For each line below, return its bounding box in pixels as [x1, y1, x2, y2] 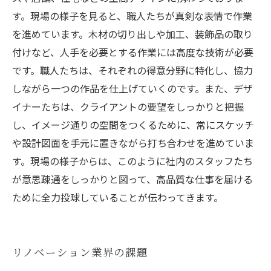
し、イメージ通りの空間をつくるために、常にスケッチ [12, 117, 254, 132]
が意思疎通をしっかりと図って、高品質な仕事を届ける [12, 172, 253, 186]
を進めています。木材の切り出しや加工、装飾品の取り [12, 27, 253, 41]
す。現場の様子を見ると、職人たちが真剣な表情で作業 [12, 8, 252, 23]
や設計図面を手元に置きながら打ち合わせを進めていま [12, 135, 254, 150]
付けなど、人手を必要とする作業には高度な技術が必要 [12, 45, 253, 59]
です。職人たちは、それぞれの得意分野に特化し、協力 [12, 63, 253, 77]
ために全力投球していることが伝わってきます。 [12, 190, 223, 204]
